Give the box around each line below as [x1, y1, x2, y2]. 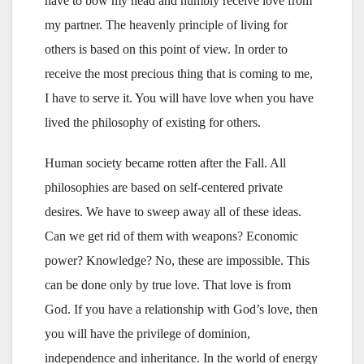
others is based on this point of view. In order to [45, 41, 288, 56]
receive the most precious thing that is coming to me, [45, 66, 313, 80]
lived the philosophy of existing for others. [45, 115, 261, 129]
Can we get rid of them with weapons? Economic [45, 228, 298, 243]
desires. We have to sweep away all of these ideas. [45, 204, 301, 219]
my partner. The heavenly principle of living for [45, 17, 288, 32]
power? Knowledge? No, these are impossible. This [45, 253, 310, 267]
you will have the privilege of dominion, [45, 326, 250, 340]
